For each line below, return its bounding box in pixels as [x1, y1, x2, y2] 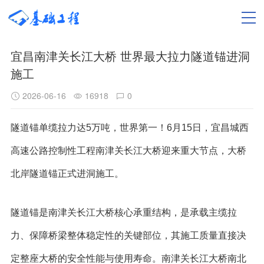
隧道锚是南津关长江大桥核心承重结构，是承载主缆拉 [10, 207, 237, 217]
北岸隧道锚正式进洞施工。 [10, 169, 124, 179]
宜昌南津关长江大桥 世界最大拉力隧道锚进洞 [10, 47, 250, 64]
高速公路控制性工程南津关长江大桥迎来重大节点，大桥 [10, 146, 246, 156]
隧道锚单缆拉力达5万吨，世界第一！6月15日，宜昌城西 [10, 123, 249, 133]
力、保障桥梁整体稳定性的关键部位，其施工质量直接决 [10, 230, 246, 240]
